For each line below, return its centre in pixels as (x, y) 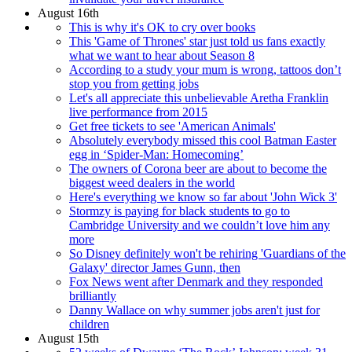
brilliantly (93, 295)
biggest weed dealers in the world (152, 182)
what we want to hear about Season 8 (162, 55)
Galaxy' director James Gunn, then (155, 267)
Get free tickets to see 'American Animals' (172, 126)
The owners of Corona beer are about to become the (198, 168)
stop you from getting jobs (134, 83)
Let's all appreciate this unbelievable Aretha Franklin (199, 97)
